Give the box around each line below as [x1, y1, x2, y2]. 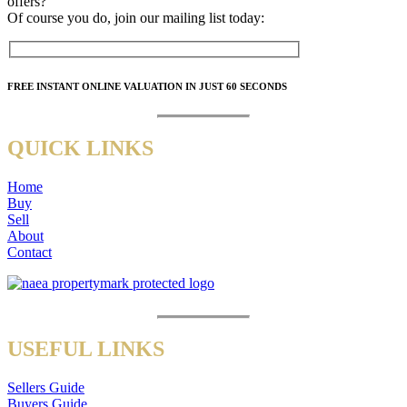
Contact [7, 244, 52, 261]
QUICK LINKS [7, 136, 154, 161]
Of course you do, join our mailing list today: [7, 9, 264, 25]
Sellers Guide [7, 379, 84, 395]
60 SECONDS [226, 81, 287, 93]
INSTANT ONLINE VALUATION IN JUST [34, 81, 226, 93]
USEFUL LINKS [7, 336, 164, 361]
